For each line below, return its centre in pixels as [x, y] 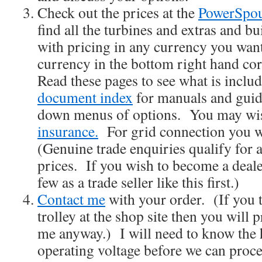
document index [85, 97]
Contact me [71, 199]
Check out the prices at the [118, 12]
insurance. [68, 131]
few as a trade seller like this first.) [138, 182]
